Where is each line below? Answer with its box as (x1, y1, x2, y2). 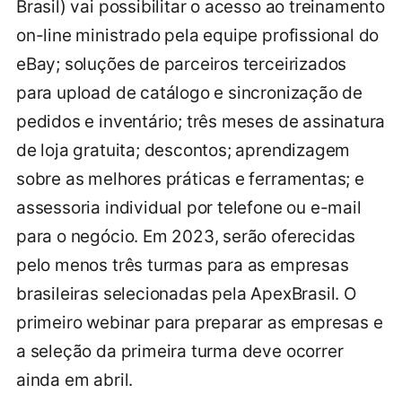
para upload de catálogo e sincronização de (16, 83, 363, 104)
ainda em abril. (16, 370, 134, 391)
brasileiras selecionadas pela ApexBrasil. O (16, 284, 356, 305)
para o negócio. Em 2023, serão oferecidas (16, 226, 356, 248)
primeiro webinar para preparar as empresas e (16, 312, 383, 334)
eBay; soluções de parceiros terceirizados (16, 54, 347, 75)
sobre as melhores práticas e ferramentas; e (16, 169, 364, 190)
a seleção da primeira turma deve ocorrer (16, 341, 344, 363)
